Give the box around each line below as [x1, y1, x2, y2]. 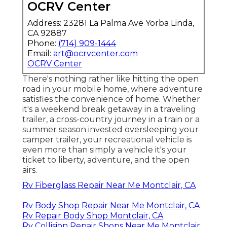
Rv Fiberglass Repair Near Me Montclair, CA [22, 180, 196, 190]
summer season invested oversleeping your [22, 124, 199, 134]
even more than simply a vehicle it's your [22, 144, 186, 155]
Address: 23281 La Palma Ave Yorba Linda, [27, 18, 194, 28]
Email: [27, 48, 53, 58]
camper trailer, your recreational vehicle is [22, 134, 192, 144]
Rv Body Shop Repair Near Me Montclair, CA [22, 200, 200, 210]
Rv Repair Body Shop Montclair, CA [22, 210, 163, 220]
